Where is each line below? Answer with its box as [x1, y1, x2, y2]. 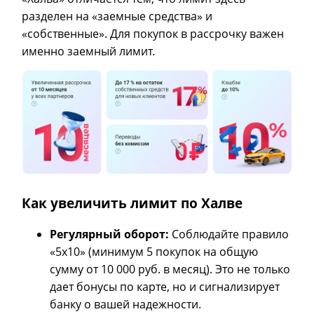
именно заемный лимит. [22, 43, 156, 60]
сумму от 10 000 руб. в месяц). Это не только [50, 261, 291, 278]
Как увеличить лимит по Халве [22, 193, 243, 212]
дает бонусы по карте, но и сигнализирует [50, 279, 280, 295]
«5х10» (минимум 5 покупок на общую [50, 244, 259, 260]
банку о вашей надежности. [50, 296, 202, 313]
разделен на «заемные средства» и [22, 8, 213, 25]
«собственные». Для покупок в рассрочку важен [22, 26, 285, 42]
